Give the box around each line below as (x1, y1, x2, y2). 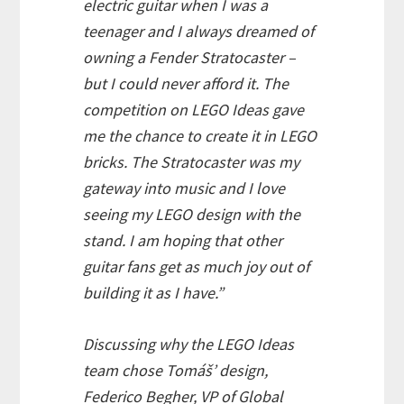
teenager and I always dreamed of (83, 21, 315, 42)
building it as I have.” (83, 282, 225, 304)
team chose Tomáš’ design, (83, 360, 269, 381)
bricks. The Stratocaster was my (83, 151, 300, 173)
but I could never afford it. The (83, 73, 289, 95)
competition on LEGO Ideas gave (83, 99, 305, 121)
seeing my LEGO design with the (83, 204, 301, 225)
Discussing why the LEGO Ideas (83, 334, 295, 355)
